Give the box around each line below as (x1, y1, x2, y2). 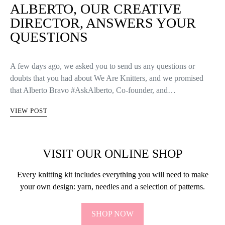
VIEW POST (10, 12, 48, 19)
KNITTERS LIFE (24, 54, 76, 62)
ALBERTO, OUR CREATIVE (10, 206, 181, 221)
